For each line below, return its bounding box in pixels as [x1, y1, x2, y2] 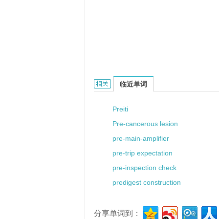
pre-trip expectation [112, 149, 173, 157]
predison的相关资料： [94, 80, 165, 88]
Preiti [112, 105, 128, 113]
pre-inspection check [112, 164, 176, 172]
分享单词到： [94, 209, 141, 218]
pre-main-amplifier [112, 134, 169, 142]
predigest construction [112, 178, 181, 186]
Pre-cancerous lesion [112, 120, 178, 128]
